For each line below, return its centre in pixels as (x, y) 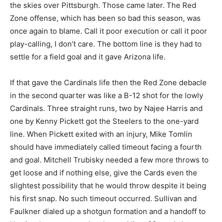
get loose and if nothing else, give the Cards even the (104, 173)
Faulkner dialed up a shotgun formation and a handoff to (108, 212)
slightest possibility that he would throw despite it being (108, 186)
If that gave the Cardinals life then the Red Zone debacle (108, 83)
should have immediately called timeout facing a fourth (106, 147)
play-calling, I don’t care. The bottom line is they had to (106, 44)
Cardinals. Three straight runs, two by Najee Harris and (106, 109)
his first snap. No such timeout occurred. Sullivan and (103, 199)
